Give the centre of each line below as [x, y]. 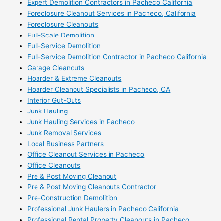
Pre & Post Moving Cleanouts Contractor [92, 187]
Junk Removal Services [64, 133]
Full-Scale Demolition [61, 35]
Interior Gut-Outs [54, 100]
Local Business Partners [66, 144]
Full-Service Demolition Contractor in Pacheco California [117, 57]
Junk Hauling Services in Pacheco [81, 122]
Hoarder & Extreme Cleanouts [74, 79]
